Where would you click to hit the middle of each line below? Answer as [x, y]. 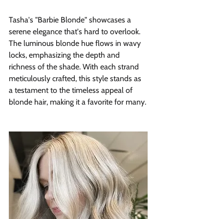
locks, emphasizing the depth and [65, 55]
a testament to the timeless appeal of [72, 90]
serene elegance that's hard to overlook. [76, 31]
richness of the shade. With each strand [75, 66]
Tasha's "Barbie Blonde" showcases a [71, 20]
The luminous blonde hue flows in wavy [76, 43]
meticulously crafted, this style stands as [76, 78]
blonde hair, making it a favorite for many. [77, 102]
